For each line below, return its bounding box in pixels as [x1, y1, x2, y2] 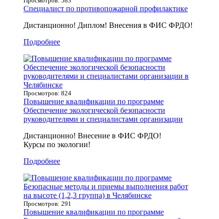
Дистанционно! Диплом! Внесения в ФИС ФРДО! [23, 21, 193, 29]
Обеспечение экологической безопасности [23, 106, 165, 114]
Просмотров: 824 [23, 89, 71, 97]
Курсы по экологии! [23, 140, 90, 149]
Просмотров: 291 [23, 199, 71, 207]
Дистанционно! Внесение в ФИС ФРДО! [23, 131, 163, 140]
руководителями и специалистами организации [23, 114, 183, 123]
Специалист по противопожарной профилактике [23, 4, 188, 13]
